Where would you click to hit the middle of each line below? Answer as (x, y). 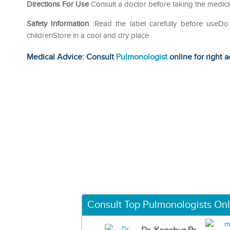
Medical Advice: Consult (71, 57)
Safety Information (58, 24)
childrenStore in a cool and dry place (88, 35)
